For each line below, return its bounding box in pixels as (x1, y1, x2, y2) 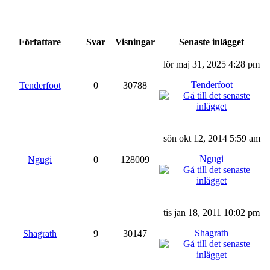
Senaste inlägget (177, 36, 246, 47)
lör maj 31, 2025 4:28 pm (163, 58, 260, 69)
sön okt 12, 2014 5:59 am (163, 133, 260, 143)
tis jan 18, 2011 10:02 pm (163, 207, 260, 218)
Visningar (113, 36, 157, 47)
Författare (16, 36, 63, 47)
